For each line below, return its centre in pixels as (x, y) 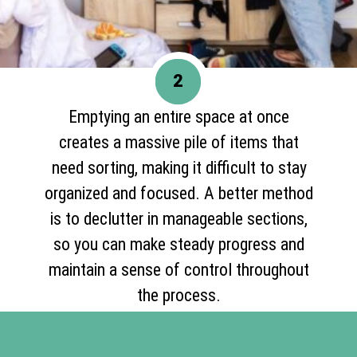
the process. (179, 295)
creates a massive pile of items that (179, 142)
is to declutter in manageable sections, (179, 218)
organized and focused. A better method (179, 193)
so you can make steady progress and (179, 244)
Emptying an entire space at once (179, 116)
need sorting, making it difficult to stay (179, 167)
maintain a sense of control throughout (179, 269)
